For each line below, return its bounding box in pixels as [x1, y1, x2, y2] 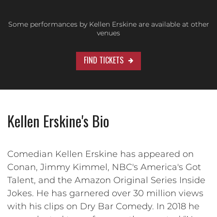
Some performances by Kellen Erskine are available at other [8, 19, 209, 29]
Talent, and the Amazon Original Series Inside [7, 174, 205, 186]
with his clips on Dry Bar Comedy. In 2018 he [7, 201, 200, 212]
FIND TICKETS [84, 54, 124, 66]
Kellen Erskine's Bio [7, 109, 109, 132]
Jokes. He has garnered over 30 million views [7, 187, 203, 199]
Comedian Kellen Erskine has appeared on [7, 148, 194, 159]
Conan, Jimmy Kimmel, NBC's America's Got [7, 161, 201, 172]
